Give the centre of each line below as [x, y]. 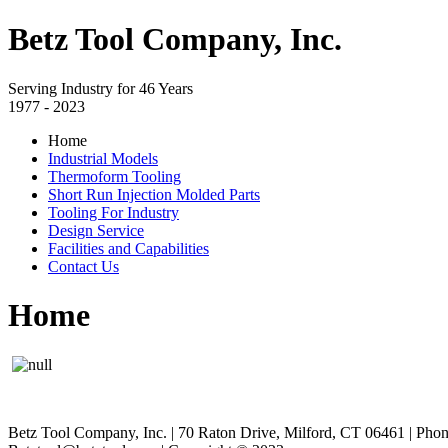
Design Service [96, 230]
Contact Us [83, 266]
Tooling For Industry [113, 212]
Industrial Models [103, 158]
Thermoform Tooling [114, 176]
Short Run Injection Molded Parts [154, 194]
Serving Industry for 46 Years [100, 88]
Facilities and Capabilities [128, 248]
